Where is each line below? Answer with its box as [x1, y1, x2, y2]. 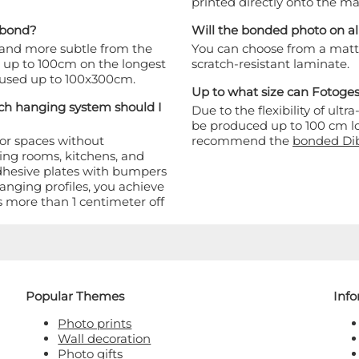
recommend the [192, 133, 292, 149]
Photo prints [58, 316, 132, 332]
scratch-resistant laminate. [192, 56, 349, 72]
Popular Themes [26, 288, 125, 305]
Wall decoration [58, 331, 151, 347]
